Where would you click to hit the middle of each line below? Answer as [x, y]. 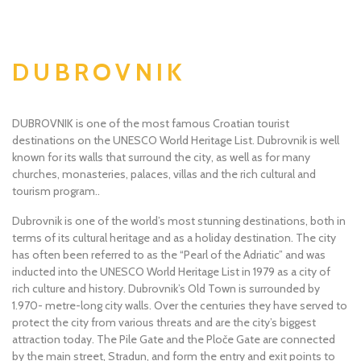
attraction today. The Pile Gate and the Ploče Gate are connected [174, 339]
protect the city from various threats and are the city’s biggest [164, 322]
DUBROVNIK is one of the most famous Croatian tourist [151, 123]
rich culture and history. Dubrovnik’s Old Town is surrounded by [166, 288]
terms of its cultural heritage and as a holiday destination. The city [174, 237]
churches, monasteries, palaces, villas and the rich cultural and [164, 174]
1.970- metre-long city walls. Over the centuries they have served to [180, 305]
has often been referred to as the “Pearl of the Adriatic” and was [169, 254]
